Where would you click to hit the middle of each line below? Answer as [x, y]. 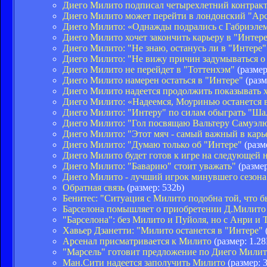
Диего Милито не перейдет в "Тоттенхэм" [149, 69]
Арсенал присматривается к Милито [137, 241]
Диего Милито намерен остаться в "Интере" [153, 80]
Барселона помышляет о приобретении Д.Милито [164, 209]
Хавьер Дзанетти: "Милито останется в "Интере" [163, 230]
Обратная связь [94, 187]
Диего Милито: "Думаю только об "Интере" [152, 144]
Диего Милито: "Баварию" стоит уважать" [149, 166]
